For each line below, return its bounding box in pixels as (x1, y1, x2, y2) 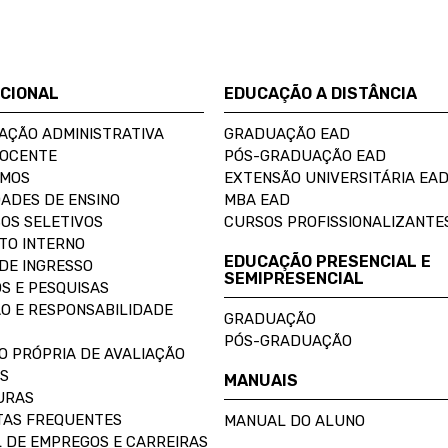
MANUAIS (224, 371, 298, 390)
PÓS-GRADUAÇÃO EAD (224, 147, 386, 165)
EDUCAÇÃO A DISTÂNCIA (224, 84, 417, 103)
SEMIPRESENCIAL (224, 269, 364, 288)
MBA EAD (224, 191, 290, 209)
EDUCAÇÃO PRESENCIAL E (224, 252, 431, 271)
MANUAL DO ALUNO (224, 412, 365, 430)
